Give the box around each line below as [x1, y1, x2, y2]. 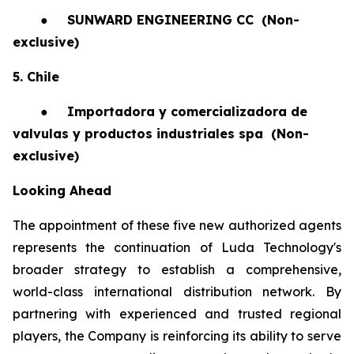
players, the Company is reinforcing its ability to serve [13, 328, 341, 344]
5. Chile [13, 69, 59, 85]
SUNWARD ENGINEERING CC [67, 12, 258, 28]
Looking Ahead [13, 183, 111, 198]
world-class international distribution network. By [13, 284, 341, 299]
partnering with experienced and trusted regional [13, 306, 341, 322]
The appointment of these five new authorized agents [13, 217, 341, 233]
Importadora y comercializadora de [67, 104, 307, 119]
